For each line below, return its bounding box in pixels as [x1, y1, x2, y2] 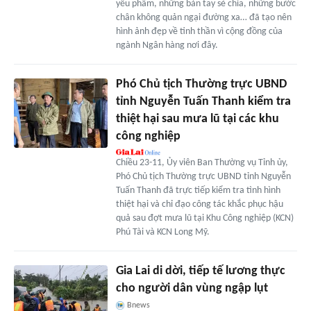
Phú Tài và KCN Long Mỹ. [115, 226, 210, 237]
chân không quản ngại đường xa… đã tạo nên [115, 12, 292, 23]
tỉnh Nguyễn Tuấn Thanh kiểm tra [115, 94, 291, 108]
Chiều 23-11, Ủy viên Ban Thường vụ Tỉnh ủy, [115, 157, 288, 168]
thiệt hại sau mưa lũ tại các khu [115, 112, 279, 126]
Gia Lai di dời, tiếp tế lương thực [115, 264, 285, 278]
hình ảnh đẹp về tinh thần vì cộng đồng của [115, 26, 283, 37]
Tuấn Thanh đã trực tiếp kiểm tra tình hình [115, 185, 280, 196]
